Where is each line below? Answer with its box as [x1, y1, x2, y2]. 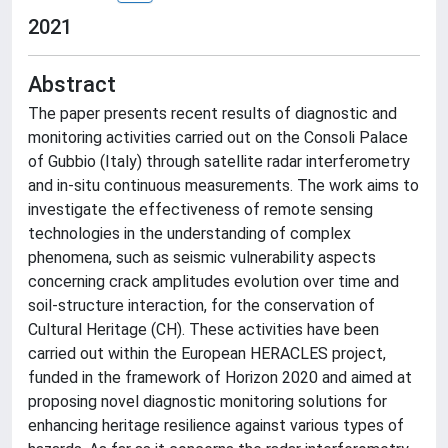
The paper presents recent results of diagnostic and [28, 104, 397, 123]
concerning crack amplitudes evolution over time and [28, 272, 399, 291]
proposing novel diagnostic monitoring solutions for [28, 392, 387, 411]
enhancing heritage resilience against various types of [28, 416, 404, 435]
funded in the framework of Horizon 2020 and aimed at [28, 368, 412, 387]
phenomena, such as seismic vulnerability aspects [28, 248, 376, 267]
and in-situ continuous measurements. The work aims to [28, 176, 419, 195]
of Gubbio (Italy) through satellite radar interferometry [28, 152, 410, 171]
